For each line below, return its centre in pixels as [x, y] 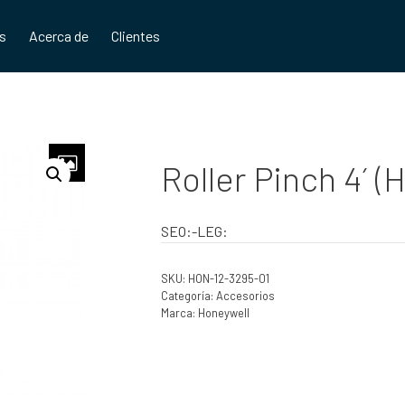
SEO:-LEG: [194, 231]
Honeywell [223, 313]
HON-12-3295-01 [228, 278]
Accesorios [245, 296]
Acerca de [59, 36]
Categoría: [188, 296]
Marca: [179, 313]
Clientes [136, 36]
